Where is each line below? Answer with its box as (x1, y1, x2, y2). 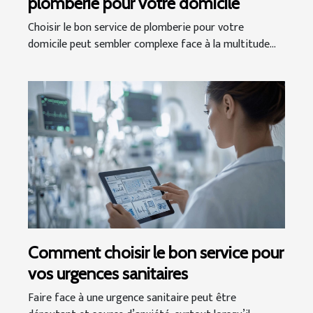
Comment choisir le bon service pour (28, 242, 284, 263)
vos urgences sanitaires (28, 263, 188, 284)
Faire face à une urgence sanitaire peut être (28, 288, 236, 307)
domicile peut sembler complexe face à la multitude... (28, 35, 276, 54)
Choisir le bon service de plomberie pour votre (28, 18, 244, 38)
